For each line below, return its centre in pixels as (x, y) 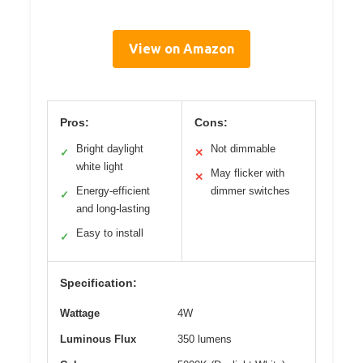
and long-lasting (113, 208)
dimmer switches (250, 190)
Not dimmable (243, 148)
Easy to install (110, 233)
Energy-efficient (113, 190)
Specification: (98, 282)
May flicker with (247, 173)
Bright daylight (110, 148)
